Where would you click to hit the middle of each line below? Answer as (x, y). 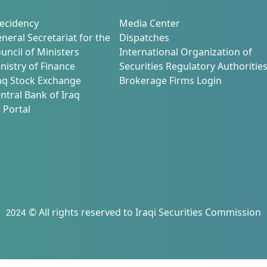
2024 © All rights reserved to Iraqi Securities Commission (133, 214)
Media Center (150, 25)
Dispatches (145, 39)
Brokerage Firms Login (171, 82)
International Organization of (186, 54)
